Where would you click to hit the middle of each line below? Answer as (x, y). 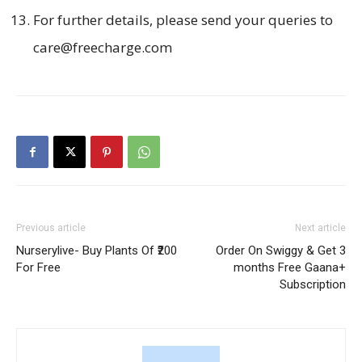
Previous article (51, 228)
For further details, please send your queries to (183, 20)
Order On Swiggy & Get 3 (281, 251)
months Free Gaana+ (290, 268)
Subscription (313, 285)
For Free (38, 268)
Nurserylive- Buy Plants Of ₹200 (97, 251)
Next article (320, 228)
